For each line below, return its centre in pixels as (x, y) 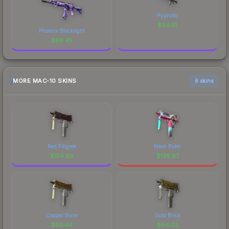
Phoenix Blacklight (62, 30)
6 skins (204, 81)
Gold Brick (167, 215)
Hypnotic (167, 15)
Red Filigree (62, 146)
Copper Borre (62, 215)
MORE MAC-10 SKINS (45, 81)
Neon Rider (167, 146)
